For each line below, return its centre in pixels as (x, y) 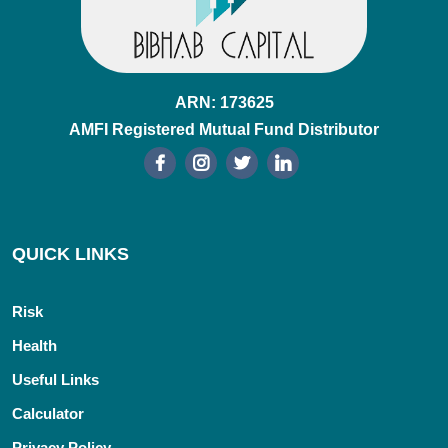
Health (34, 346)
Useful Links (55, 380)
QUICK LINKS (70, 254)
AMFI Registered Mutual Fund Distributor (224, 130)
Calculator (48, 414)
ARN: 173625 (224, 103)
